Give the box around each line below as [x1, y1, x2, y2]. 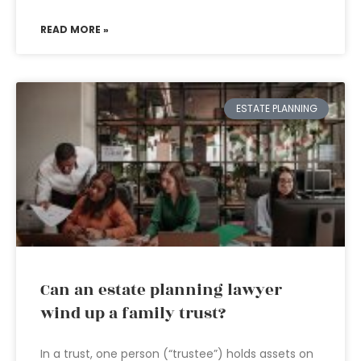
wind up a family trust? [40, 301, 230, 326]
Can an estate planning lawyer [40, 278, 282, 302]
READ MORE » [40, 23, 109, 36]
